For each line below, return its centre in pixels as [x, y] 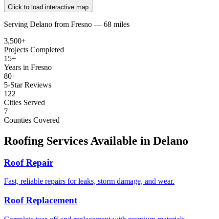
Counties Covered [32, 120]
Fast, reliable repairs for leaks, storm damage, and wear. [89, 181]
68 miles [117, 24]
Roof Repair [29, 162]
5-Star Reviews [28, 85]
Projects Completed [34, 49]
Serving [16, 24]
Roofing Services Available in [77, 141]
